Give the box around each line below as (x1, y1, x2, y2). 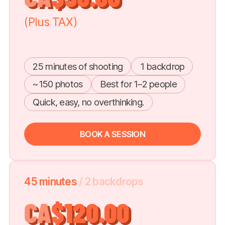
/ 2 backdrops (79, 175, 144, 188)
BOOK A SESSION (80, 129, 145, 139)
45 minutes (24, 175, 79, 188)
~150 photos (33, 78, 83, 90)
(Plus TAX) (24, 15, 77, 30)
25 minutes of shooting (33, 60, 123, 72)
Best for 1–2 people (99, 78, 177, 90)
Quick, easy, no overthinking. (33, 96, 145, 107)
